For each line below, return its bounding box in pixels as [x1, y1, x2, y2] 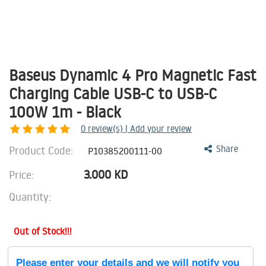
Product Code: [9, 143, 76, 157]
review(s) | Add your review [88, 123, 192, 134]
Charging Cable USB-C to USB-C [9, 83, 217, 103]
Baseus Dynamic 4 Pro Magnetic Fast [9, 65, 256, 85]
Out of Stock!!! [14, 225, 72, 237]
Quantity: [9, 189, 51, 204]
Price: [9, 167, 37, 182]
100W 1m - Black [9, 102, 125, 122]
